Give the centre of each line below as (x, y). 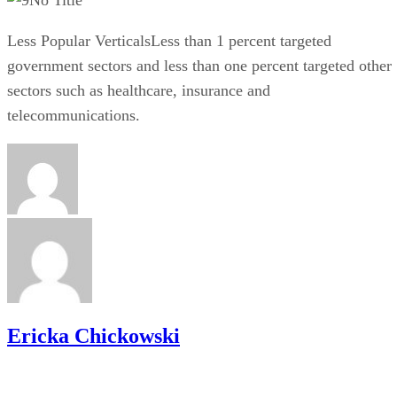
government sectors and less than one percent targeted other (199, 65)
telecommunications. (74, 115)
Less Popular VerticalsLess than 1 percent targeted (169, 40)
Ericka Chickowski (93, 335)
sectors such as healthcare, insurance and (139, 90)
